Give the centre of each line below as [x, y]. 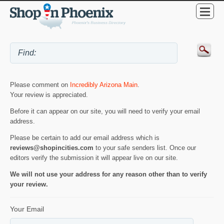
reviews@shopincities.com [52, 148]
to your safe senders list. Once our [145, 148]
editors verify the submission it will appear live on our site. [94, 158]
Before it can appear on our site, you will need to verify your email [105, 111]
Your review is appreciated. [49, 95]
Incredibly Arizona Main [104, 85]
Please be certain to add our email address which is [85, 138]
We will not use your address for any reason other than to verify [108, 174]
